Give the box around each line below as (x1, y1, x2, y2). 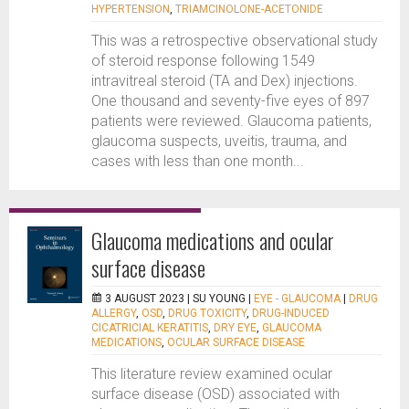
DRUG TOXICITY (168, 307, 246, 320)
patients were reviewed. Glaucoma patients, (91, 112, 372, 130)
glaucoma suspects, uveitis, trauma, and (91, 132, 347, 150)
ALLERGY (91, 307, 136, 320)
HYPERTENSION (91, 3, 170, 16)
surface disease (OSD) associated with (91, 385, 340, 403)
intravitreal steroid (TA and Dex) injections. (91, 72, 358, 89)
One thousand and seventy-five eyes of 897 (91, 92, 370, 110)
